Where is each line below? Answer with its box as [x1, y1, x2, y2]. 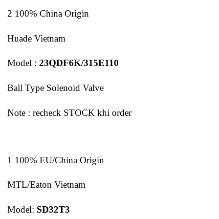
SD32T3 [37, 204, 70, 215]
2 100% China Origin [7, 8, 89, 19]
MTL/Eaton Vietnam [7, 179, 86, 190]
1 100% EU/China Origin [7, 154, 104, 165]
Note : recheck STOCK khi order [7, 108, 131, 118]
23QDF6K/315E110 [39, 58, 119, 68]
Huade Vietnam [7, 33, 66, 44]
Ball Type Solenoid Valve [7, 83, 104, 93]
